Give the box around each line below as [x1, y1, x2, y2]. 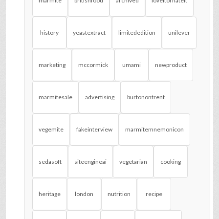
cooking [160, 158, 181, 166]
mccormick [78, 61, 108, 69]
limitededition [118, 29, 155, 37]
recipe [146, 190, 162, 198]
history [40, 29, 59, 37]
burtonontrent [127, 93, 165, 101]
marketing [39, 61, 66, 69]
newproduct [155, 61, 187, 69]
